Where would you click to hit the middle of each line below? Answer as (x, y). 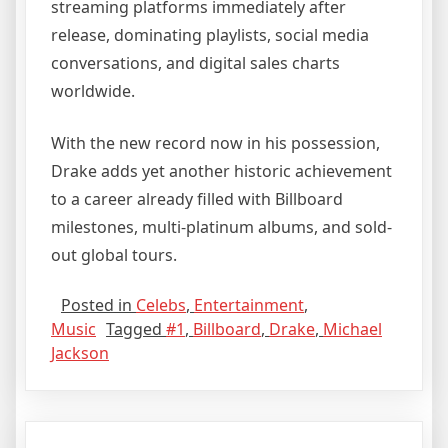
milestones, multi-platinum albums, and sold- (221, 227)
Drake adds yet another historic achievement (221, 171)
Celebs (161, 305)
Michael (352, 329)
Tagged (136, 329)
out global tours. (114, 255)
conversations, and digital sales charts (195, 63)
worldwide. (93, 91)
